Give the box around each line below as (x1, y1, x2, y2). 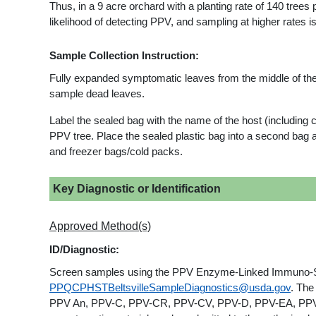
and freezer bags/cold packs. (49, 145, 183, 157)
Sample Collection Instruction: (49, 49, 199, 61)
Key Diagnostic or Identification (53, 182, 221, 195)
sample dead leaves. (49, 87, 145, 99)
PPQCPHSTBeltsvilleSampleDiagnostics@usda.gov (49, 281, 291, 293)
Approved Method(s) (49, 219, 151, 232)
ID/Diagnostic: (49, 243, 119, 255)
